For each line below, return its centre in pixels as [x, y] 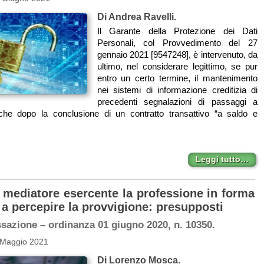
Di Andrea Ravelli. [136, 17]
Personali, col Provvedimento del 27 [177, 42]
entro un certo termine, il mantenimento [177, 78]
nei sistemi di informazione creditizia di [177, 90]
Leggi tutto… [222, 159]
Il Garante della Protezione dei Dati [177, 31]
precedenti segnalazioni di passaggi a [177, 101]
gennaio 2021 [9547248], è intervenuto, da [177, 54]
